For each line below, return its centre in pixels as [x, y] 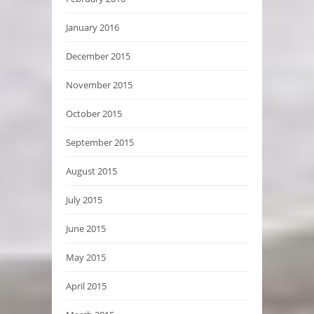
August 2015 [91, 171]
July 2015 [84, 200]
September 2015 [100, 142]
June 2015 [86, 228]
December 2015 [98, 56]
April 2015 [86, 286]
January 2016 [93, 27]
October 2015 [94, 114]
